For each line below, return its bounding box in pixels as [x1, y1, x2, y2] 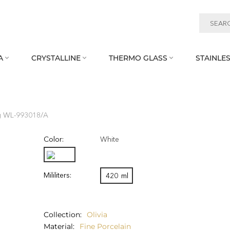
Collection [44, 210, 81, 220]
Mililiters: [44, 170, 72, 180]
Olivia [87, 210, 108, 220]
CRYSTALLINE [31, 53, 81, 63]
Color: [44, 135, 64, 144]
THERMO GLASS [109, 53, 167, 63]
